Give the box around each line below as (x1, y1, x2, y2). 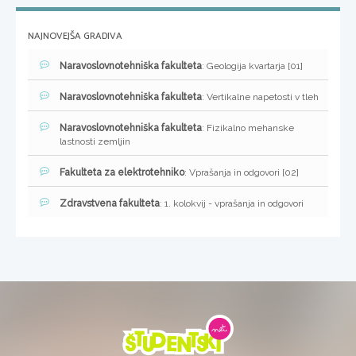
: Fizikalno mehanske (202, 122, 294, 134)
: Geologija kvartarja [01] (202, 60, 303, 72)
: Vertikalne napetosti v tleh (202, 91, 319, 103)
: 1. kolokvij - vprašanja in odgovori (160, 198, 304, 210)
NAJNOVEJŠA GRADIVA (28, 29, 122, 44)
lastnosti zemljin (60, 136, 130, 148)
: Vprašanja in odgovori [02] (184, 167, 299, 179)
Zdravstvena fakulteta (60, 198, 160, 210)
